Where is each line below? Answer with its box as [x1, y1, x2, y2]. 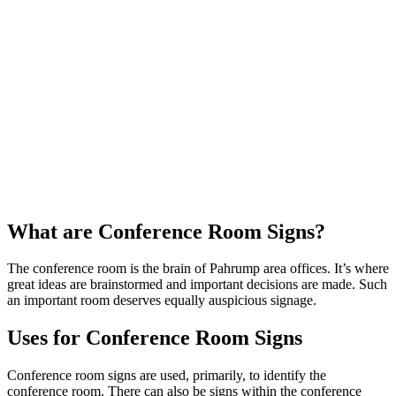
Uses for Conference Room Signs [7, 326, 302, 350]
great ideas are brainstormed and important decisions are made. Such [7, 277, 387, 293]
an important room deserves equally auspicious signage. [7, 293, 316, 308]
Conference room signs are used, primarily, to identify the [7, 368, 326, 384]
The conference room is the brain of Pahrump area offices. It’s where [7, 261, 389, 277]
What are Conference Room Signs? [7, 219, 325, 243]
